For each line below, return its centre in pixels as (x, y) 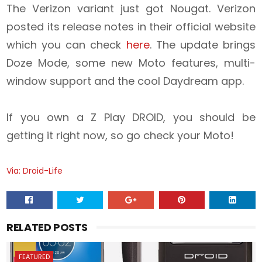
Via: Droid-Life (35, 170)
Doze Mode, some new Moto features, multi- (131, 63)
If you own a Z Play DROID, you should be (131, 117)
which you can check (66, 44)
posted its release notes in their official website (131, 26)
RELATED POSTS (47, 227)
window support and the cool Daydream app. (125, 81)
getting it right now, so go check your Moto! (120, 135)
